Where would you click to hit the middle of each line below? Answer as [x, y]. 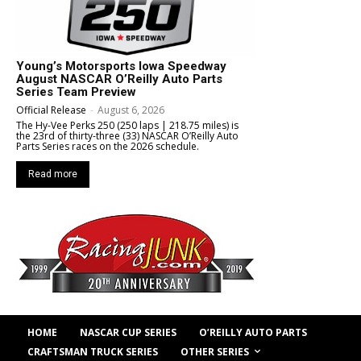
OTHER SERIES [215, 351]
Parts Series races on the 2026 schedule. [108, 147]
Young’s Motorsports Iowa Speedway [121, 66]
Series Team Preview [76, 92]
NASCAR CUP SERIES [128, 333]
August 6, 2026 [131, 110]
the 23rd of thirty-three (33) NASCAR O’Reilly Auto [127, 136]
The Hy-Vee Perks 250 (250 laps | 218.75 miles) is [127, 126]
